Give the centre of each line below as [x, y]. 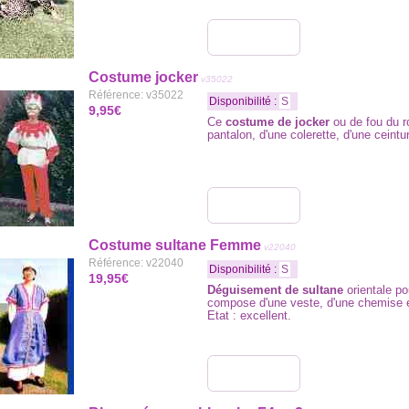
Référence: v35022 [136, 95]
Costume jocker [143, 77]
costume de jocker [278, 122]
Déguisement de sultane [275, 290]
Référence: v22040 [136, 263]
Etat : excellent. [249, 315]
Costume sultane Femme [175, 245]
